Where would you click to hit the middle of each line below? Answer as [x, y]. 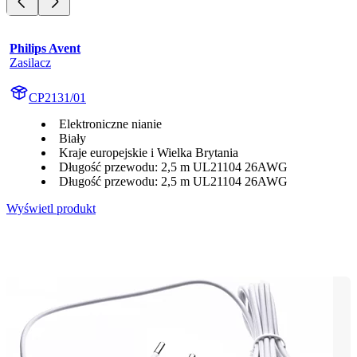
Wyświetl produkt [51, 208]
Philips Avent [45, 48]
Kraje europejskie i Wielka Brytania [149, 152]
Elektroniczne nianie [110, 124]
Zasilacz [30, 62]
